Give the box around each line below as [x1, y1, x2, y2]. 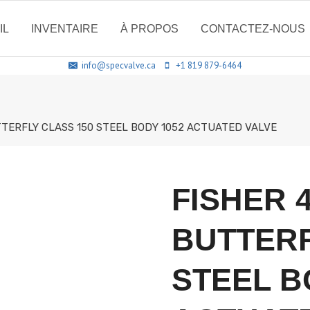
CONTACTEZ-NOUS [201, 22, 305, 35]
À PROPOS [120, 22, 179, 35]
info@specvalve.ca [81, 59, 156, 71]
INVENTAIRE [31, 22, 98, 35]
